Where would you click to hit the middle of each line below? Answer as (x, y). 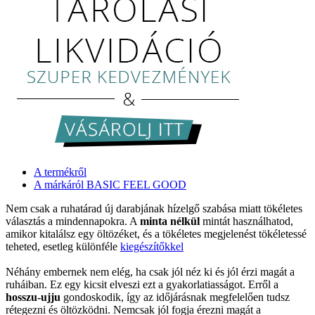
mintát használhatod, (246, 221)
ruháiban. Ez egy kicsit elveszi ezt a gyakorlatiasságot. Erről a (142, 284)
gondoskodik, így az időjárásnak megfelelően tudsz (175, 297)
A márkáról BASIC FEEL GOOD (110, 184)
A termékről (60, 172)
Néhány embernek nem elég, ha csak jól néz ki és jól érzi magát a (150, 271)
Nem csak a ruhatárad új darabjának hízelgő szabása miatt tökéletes (154, 208)
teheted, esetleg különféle (63, 246)
